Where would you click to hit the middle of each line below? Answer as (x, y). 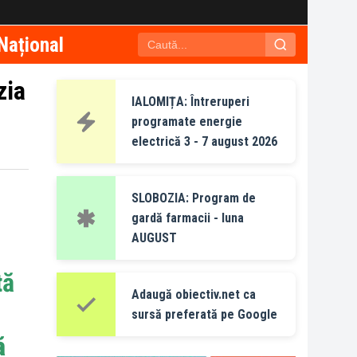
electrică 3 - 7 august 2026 (204, 141)
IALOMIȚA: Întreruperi (190, 102)
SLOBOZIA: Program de (194, 198)
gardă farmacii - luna (188, 218)
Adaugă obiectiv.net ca (194, 294)
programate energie (187, 122)
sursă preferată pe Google (204, 314)
